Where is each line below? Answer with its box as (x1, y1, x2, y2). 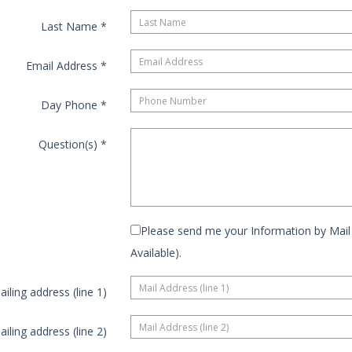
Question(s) (38, 137, 101, 152)
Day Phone (40, 97, 101, 113)
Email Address (25, 58, 101, 74)
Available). (130, 245, 181, 261)
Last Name (40, 19, 101, 35)
